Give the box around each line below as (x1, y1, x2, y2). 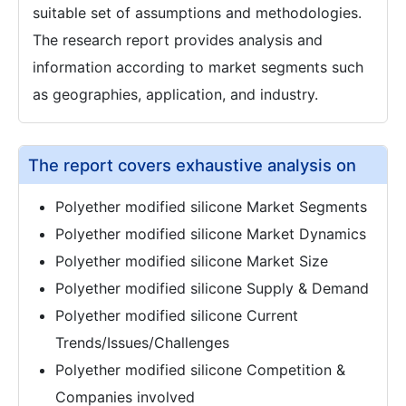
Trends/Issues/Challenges (55, 333, 229, 352)
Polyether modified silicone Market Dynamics (55, 224, 366, 243)
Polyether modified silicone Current (55, 305, 298, 324)
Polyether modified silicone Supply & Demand (55, 278, 369, 297)
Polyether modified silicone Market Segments (55, 197, 367, 216)
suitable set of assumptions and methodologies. (33, 3, 362, 22)
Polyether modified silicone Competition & (55, 360, 345, 379)
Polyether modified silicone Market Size (55, 251, 328, 270)
